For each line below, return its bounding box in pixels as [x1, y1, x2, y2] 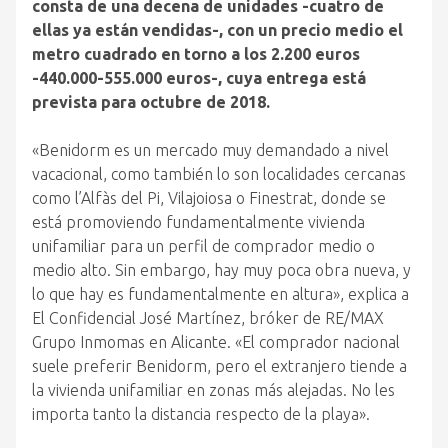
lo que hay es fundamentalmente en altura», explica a [32, 285, 409, 303]
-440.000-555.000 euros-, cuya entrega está [32, 69, 366, 87]
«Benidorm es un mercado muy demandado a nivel [32, 141, 389, 159]
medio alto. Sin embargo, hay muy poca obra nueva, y [32, 261, 411, 279]
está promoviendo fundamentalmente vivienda [32, 213, 365, 231]
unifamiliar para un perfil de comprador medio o [32, 237, 375, 255]
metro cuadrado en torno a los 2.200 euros [32, 45, 360, 63]
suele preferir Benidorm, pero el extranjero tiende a [32, 357, 407, 375]
